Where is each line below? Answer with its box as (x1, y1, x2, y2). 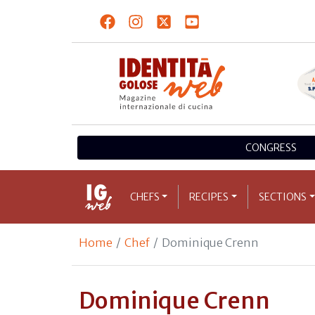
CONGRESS (245, 141, 297, 154)
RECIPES (189, 190, 229, 203)
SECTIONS (259, 190, 307, 203)
